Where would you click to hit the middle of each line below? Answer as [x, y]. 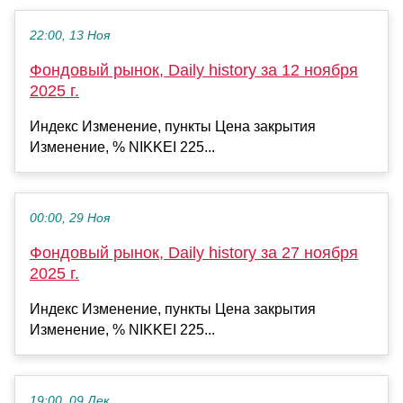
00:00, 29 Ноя [70, 219]
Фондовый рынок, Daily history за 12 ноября [194, 71]
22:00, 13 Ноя [70, 36]
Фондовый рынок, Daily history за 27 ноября [194, 253]
